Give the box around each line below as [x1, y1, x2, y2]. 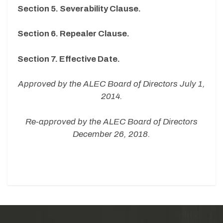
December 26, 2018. [73, 129, 150, 139]
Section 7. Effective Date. [17, 54, 120, 64]
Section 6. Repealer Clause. [17, 29, 129, 39]
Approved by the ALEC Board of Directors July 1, [18, 79, 205, 89]
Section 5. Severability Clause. [17, 3, 141, 13]
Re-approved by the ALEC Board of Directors [25, 116, 198, 126]
